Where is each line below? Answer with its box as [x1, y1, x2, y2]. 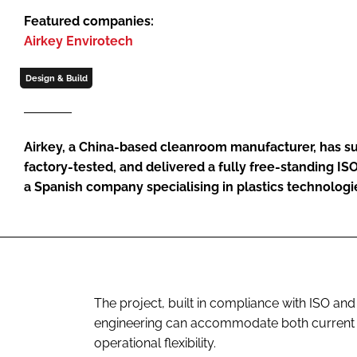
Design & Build [25, 73, 88, 83]
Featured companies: [24, 14, 154, 29]
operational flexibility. [94, 335, 219, 351]
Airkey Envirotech [24, 33, 133, 49]
